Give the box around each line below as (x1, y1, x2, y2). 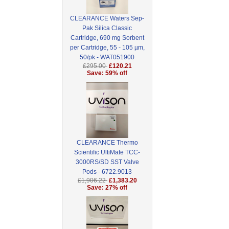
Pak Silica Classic (82, 25, 132, 32)
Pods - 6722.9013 (82, 168, 132, 176)
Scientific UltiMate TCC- (74, 149, 141, 156)
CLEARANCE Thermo (76, 139, 138, 147)
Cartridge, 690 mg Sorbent (70, 34, 144, 42)
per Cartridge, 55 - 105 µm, (70, 44, 145, 52)
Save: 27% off (87, 184, 128, 192)
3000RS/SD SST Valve (75, 158, 139, 166)
